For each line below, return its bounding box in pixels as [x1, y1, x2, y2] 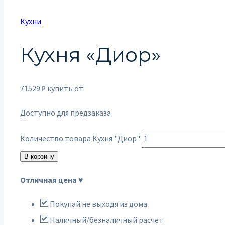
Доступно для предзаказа [20, 107, 111, 118]
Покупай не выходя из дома [48, 198, 147, 209]
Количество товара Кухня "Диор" [20, 133, 140, 143]
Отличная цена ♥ [20, 174, 83, 185]
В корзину [24, 152, 54, 160]
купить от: [47, 83, 85, 93]
